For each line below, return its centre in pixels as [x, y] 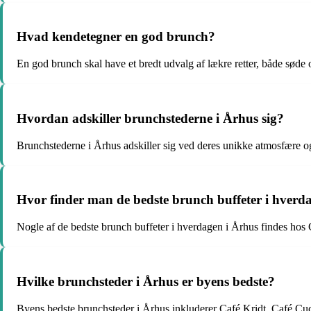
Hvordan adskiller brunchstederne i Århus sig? [150, 118]
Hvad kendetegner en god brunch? [116, 37]
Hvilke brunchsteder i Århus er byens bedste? [146, 281]
